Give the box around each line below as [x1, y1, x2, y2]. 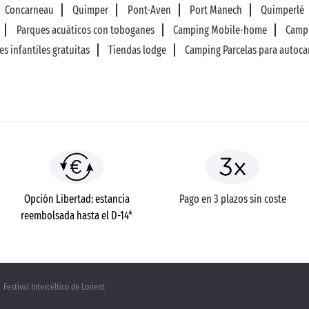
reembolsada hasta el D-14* [21, 209, 132, 222]
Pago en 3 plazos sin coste [179, 192, 286, 206]
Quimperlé [261, 3, 305, 17]
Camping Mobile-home [173, 23, 267, 37]
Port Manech [189, 3, 242, 17]
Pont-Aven [127, 3, 171, 17]
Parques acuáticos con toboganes [16, 23, 154, 37]
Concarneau [4, 3, 54, 17]
